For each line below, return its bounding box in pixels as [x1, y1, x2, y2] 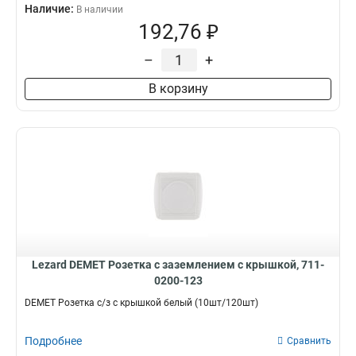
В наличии [76, 4, 123, 15]
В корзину [148, 81, 208, 96]
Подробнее [25, 335, 82, 347]
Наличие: [25, 2, 76, 15]
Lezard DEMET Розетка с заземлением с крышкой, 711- [32, 258, 324, 271]
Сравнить [287, 335, 331, 346]
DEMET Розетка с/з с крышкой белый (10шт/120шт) [25, 297, 258, 308]
